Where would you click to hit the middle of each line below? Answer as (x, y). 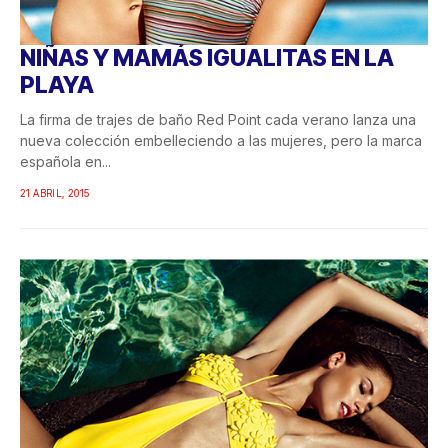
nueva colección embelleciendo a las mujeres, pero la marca (221, 141)
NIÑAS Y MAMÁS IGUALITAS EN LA (207, 58)
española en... (65, 162)
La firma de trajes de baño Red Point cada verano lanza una (218, 120)
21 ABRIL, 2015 (55, 193)
